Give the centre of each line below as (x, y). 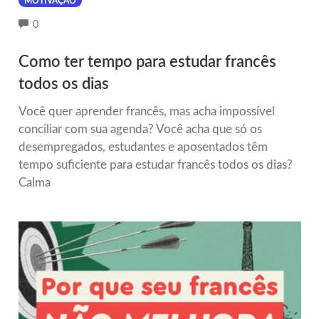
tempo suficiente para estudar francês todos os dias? (155, 164)
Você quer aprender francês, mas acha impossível (146, 111)
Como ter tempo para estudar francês (147, 62)
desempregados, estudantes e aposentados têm (143, 147)
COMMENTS (67, 24)
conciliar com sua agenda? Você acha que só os (140, 129)
